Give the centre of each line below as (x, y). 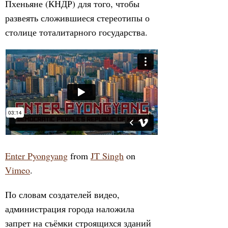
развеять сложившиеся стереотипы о (77, 18)
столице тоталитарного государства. (76, 32)
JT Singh (107, 156)
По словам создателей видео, (62, 194)
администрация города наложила (70, 209)
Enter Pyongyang (36, 156)
